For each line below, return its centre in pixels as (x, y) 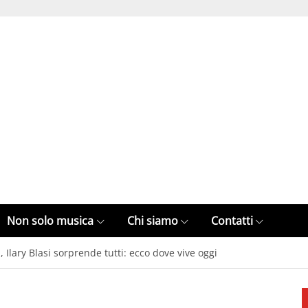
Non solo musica (51, 221)
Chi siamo (152, 221)
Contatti (232, 221)
